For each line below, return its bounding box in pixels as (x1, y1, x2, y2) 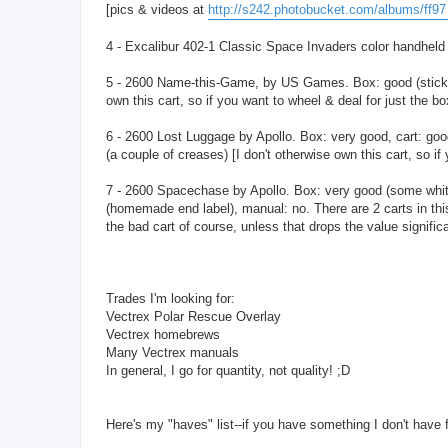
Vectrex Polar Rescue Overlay (106, 308, 281, 324)
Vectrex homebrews (106, 326, 220, 342)
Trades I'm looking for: (106, 290, 235, 306)
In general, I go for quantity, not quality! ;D (106, 362, 350, 378)
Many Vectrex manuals (106, 344, 239, 360)
